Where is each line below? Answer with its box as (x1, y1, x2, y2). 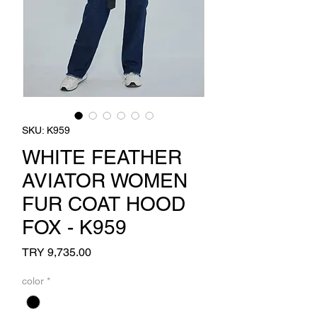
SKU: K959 (22, 125, 70, 136)
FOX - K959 (22, 216, 127, 238)
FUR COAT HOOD (22, 192, 185, 215)
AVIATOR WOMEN (22, 169, 188, 192)
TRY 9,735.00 (22, 246, 91, 259)
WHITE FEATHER (22, 146, 182, 168)
